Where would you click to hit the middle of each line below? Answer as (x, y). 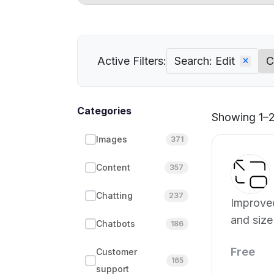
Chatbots (116, 224)
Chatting (114, 195)
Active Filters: (132, 61)
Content (113, 167)
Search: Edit (205, 61)
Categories (104, 111)
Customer (117, 252)
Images (112, 139)
